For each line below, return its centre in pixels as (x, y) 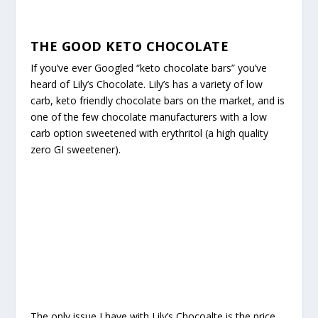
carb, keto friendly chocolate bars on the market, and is (157, 101)
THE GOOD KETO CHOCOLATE (130, 46)
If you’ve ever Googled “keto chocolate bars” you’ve (148, 68)
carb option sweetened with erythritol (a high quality (149, 133)
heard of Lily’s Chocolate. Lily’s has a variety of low (146, 84)
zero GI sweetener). (75, 150)
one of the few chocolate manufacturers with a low (148, 117)
